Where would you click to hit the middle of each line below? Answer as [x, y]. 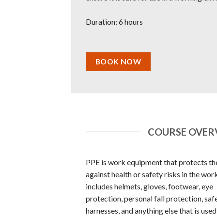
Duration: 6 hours [114, 22]
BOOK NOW [118, 61]
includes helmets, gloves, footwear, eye [149, 186]
